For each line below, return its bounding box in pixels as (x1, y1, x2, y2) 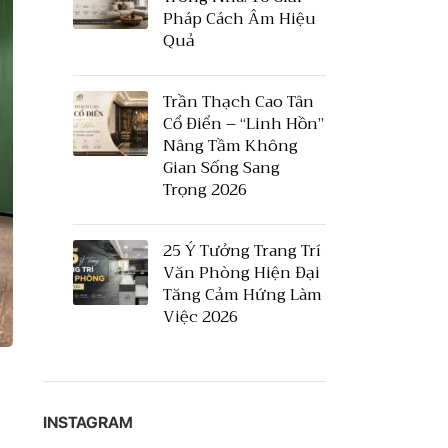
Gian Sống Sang (162, 154, 280, 182)
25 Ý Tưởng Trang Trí (162, 237, 321, 265)
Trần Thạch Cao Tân (162, 88, 314, 116)
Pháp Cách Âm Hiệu (162, 5, 316, 33)
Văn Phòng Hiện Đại (162, 259, 320, 287)
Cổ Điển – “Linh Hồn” (162, 110, 324, 138)
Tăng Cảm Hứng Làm (162, 281, 322, 309)
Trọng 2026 (162, 176, 247, 204)
